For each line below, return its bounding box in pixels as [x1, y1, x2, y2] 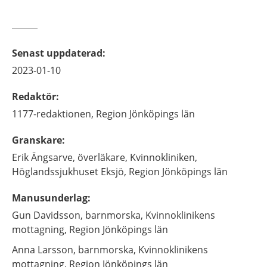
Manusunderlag [12, 191, 88, 204]
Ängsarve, [31, 151, 75, 164]
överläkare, [77, 151, 128, 164]
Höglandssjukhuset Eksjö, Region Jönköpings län [12, 165, 228, 178]
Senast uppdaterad [12, 46, 103, 60]
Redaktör [12, 90, 56, 103]
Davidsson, [33, 209, 83, 222]
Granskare [12, 133, 62, 147]
